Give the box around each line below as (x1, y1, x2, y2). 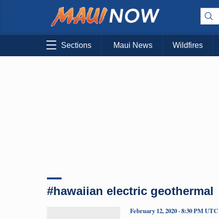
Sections (61, 41, 91, 50)
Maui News (113, 41, 153, 50)
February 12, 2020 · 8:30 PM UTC (130, 206, 218, 215)
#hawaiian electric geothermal (47, 184, 214, 197)
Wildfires (173, 41, 203, 50)
